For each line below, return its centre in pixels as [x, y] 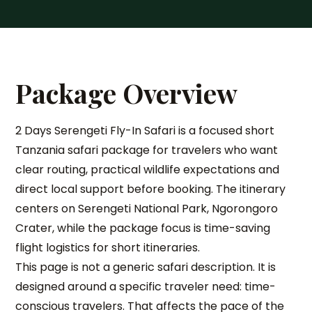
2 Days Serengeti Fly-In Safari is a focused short [145, 131]
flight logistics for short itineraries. [108, 248]
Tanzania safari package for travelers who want [147, 150]
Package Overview [127, 93]
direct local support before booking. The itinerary [151, 189]
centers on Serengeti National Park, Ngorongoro [147, 209]
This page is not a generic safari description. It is [146, 267]
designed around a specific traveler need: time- [146, 287]
